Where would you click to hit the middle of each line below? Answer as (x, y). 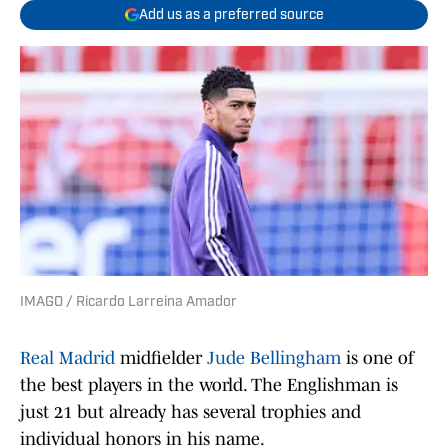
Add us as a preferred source (231, 15)
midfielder (163, 358)
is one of (377, 358)
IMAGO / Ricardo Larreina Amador (128, 303)
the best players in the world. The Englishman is (209, 385)
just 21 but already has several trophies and (190, 412)
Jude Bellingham (274, 358)
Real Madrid (70, 358)
